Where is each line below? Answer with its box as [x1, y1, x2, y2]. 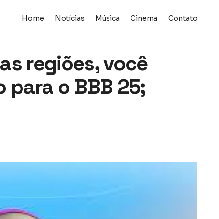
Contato [168, 14, 197, 22]
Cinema [130, 14, 157, 22]
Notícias [54, 14, 85, 22]
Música [95, 14, 120, 22]
